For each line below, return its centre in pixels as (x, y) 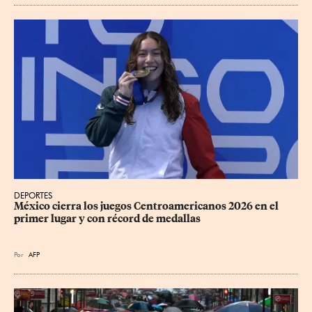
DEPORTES (33, 196)
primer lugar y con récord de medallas (107, 219)
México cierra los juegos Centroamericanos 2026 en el (147, 206)
